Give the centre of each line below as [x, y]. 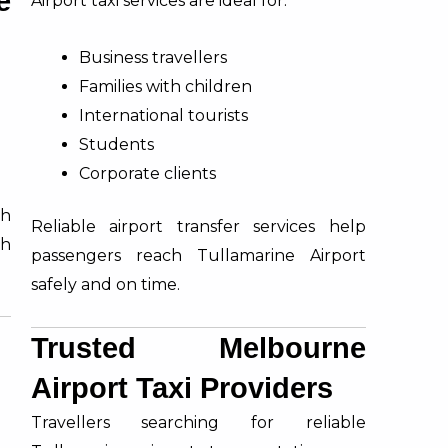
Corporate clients [147, 173]
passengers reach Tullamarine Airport [198, 255]
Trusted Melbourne [198, 347]
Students [116, 144]
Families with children [165, 86]
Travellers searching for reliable [198, 422]
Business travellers [152, 57]
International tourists [163, 115]
